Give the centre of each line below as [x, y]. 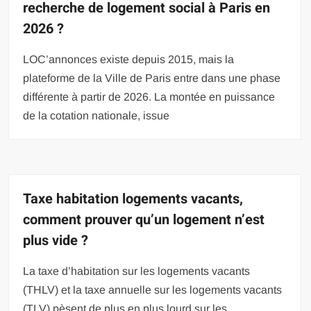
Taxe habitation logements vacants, [133, 199]
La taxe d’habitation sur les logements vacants [137, 271]
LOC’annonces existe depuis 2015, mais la [129, 59]
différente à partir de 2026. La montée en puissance [149, 96]
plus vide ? [56, 240]
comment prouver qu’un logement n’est [144, 219]
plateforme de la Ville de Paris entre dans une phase [152, 78]
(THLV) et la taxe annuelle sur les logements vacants [153, 289]
